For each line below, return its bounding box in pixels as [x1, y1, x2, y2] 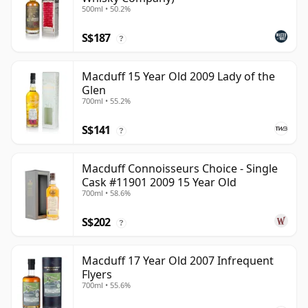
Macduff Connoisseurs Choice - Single [82, 161, 278, 177]
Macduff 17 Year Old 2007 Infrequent [82, 253, 274, 269]
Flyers [82, 267, 112, 283]
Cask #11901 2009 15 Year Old [82, 175, 236, 190]
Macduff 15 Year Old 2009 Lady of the [82, 69, 275, 85]
